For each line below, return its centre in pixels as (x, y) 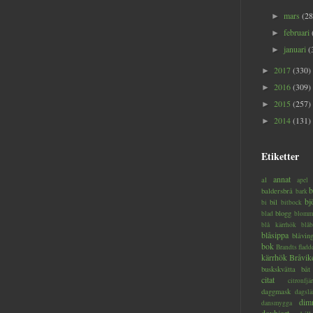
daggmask (276, 292)
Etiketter (280, 156)
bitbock (291, 203)
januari (296, 49)
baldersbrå (277, 191)
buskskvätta (278, 269)
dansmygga (277, 303)
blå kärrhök (279, 225)
